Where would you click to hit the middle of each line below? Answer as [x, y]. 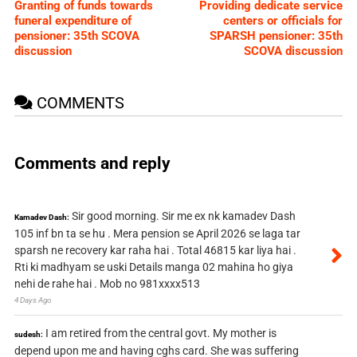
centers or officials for [283, 20]
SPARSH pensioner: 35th [277, 35]
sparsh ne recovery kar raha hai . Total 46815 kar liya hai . [155, 251]
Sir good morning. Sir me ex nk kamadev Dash [183, 216]
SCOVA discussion [294, 51]
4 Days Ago [33, 300]
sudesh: [28, 335]
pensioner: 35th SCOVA [76, 35]
